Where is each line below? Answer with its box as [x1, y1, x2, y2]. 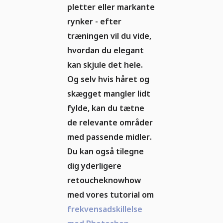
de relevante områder [67, 117, 153, 128]
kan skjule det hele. [67, 59, 143, 71]
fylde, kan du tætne [67, 103, 144, 114]
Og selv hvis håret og [67, 74, 149, 85]
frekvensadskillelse [67, 204, 142, 215]
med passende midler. [67, 131, 152, 143]
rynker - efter [67, 16, 121, 27]
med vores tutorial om [67, 189, 154, 201]
